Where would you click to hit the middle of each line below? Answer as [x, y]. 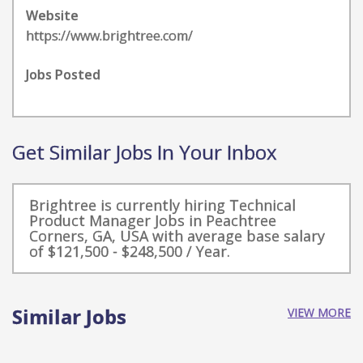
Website [52, 15]
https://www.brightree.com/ [109, 36]
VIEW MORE [319, 312]
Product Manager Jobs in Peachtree [153, 220]
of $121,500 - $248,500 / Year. [130, 251]
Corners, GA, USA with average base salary [177, 236]
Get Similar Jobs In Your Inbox [145, 152]
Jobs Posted [63, 75]
